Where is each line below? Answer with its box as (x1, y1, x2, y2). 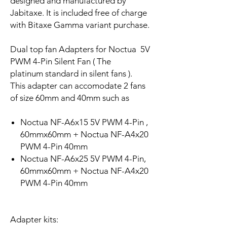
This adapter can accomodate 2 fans (10, 81, 147, 91)
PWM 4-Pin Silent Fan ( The (10, 56, 111, 67)
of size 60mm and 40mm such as (10, 93, 131, 103)
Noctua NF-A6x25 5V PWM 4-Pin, (20, 154, 146, 164)
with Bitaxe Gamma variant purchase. (10, 20, 149, 30)
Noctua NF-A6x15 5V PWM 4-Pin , (20, 117, 148, 128)
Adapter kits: (10, 214, 58, 225)
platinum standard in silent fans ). (10, 68, 132, 79)
